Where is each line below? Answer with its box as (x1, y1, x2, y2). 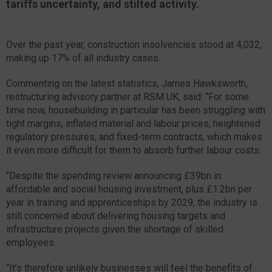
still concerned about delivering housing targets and (6, 209, 225, 222)
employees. (6, 236, 56, 248)
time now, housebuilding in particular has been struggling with (6, 104, 265, 116)
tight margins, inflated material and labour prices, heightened (6, 117, 260, 129)
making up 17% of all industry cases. (6, 52, 160, 64)
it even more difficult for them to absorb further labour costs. (6, 144, 261, 156)
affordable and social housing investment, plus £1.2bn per (6, 183, 252, 195)
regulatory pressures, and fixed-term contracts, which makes (6, 131, 262, 143)
